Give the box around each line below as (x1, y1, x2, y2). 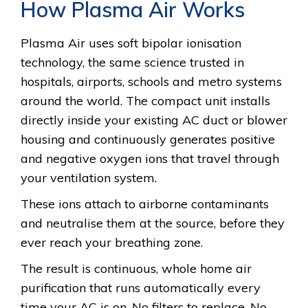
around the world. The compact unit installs (21, 92, 270, 109)
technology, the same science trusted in (21, 54, 244, 70)
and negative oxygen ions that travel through (21, 150, 279, 166)
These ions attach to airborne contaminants (21, 195, 269, 212)
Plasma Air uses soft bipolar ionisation (21, 34, 241, 51)
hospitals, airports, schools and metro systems (21, 73, 282, 89)
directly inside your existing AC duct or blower (21, 111, 287, 128)
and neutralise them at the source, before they (21, 214, 285, 231)
